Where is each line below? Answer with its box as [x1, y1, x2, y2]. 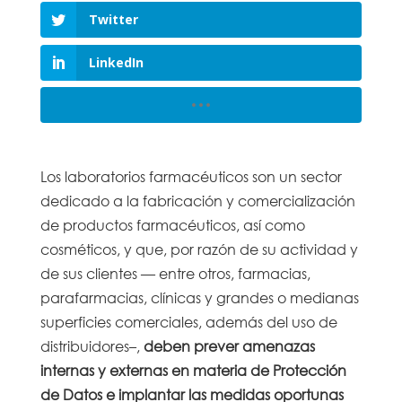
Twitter [88, 11, 138, 29]
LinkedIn [88, 53, 144, 71]
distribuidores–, [39, 336, 144, 355]
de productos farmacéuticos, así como [39, 214, 305, 234]
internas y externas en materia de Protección [39, 360, 346, 380]
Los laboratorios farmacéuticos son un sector [39, 166, 342, 186]
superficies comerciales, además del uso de [39, 311, 337, 331]
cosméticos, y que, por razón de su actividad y [39, 239, 358, 258]
